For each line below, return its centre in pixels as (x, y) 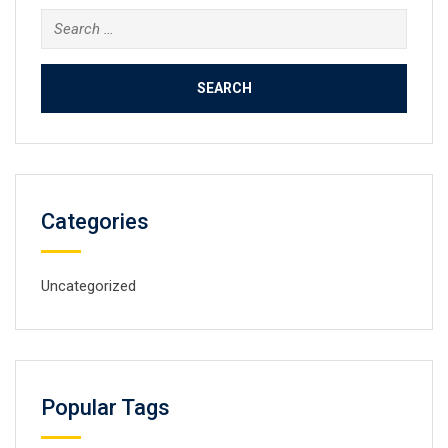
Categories (95, 221)
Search (63, 20)
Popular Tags (105, 407)
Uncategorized (88, 285)
